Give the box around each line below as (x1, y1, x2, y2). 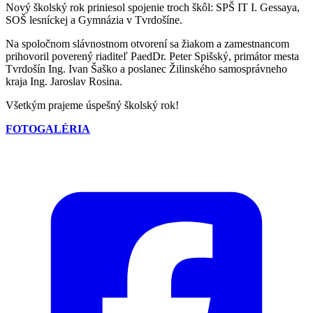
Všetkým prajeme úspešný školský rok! (6, 99, 182, 111)
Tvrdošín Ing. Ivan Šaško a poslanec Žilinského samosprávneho (6, 62, 287, 75)
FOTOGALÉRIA (6, 122, 90, 135)
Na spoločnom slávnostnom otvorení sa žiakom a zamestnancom (6, 37, 292, 50)
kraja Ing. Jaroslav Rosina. (6, 75, 125, 87)
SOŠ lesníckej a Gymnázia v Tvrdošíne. (6, 13, 182, 26)
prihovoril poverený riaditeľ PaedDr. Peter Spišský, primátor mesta (6, 50, 299, 62)
